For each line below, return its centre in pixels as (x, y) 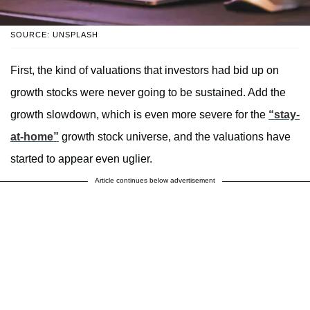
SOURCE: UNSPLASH (54, 35)
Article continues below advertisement (155, 181)
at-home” (35, 137)
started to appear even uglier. (81, 159)
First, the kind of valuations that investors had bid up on (145, 71)
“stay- (284, 115)
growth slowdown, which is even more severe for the (139, 115)
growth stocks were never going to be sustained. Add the (148, 93)
